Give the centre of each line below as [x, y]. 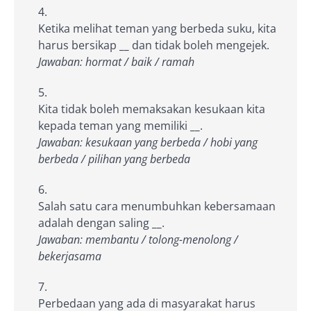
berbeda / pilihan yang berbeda [114, 159]
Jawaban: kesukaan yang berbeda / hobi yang [148, 142]
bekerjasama [70, 256]
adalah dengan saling [95, 222]
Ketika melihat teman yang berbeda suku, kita [157, 28]
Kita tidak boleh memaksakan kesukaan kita [152, 109]
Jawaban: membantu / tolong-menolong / [138, 239]
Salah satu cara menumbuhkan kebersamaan [157, 206]
